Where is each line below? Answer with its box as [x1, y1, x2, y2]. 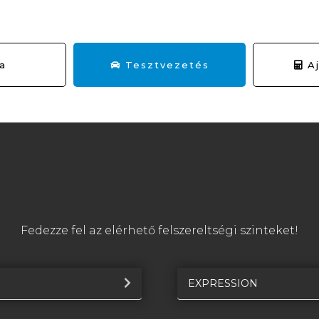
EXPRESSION [188, 277, 258, 291]
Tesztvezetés [120, 59, 209, 71]
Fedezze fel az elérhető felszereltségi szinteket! [21, 224, 298, 238]
